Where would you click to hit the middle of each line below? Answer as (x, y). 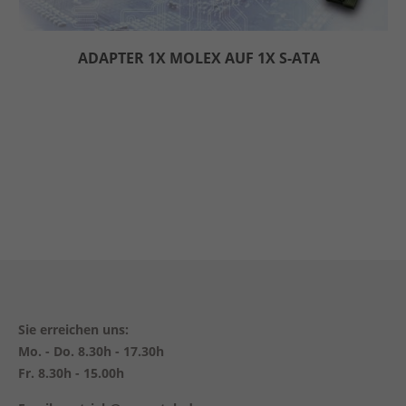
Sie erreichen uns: (73, 329)
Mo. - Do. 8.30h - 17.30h (91, 351)
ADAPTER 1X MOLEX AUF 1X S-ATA (199, 58)
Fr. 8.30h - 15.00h (71, 373)
